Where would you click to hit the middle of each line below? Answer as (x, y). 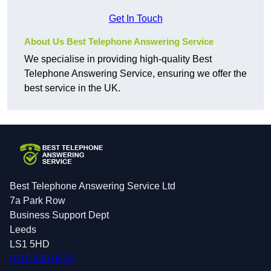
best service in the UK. (72, 88)
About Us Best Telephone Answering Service (119, 42)
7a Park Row (38, 201)
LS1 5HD (30, 244)
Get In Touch (135, 19)
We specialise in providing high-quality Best (118, 59)
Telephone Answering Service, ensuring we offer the (135, 74)
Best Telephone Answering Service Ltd (93, 186)
